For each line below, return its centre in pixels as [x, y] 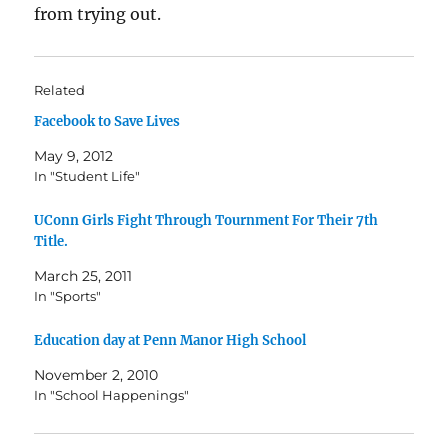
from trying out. [98, 14]
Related [60, 90]
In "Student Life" [87, 176]
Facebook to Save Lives [107, 121]
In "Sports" [68, 295]
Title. [51, 241]
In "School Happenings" [112, 394]
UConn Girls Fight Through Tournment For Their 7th [206, 220]
